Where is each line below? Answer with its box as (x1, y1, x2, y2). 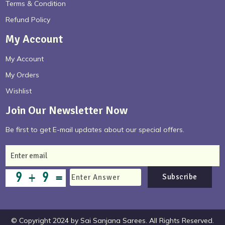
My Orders (6, 70, 40, 80)
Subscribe (162, 172, 197, 182)
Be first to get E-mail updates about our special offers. (6, 125, 185, 135)
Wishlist (6, 86, 32, 96)
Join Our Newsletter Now (6, 103, 128, 118)
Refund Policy (6, 15, 51, 25)
